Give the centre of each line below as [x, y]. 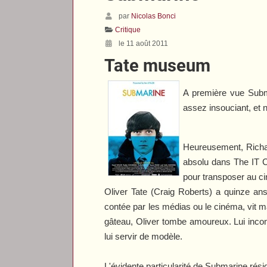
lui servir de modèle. [144, 236]
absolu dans [209, 162]
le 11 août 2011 [144, 43]
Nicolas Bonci [154, 16]
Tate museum [158, 65]
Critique [128, 30]
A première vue [215, 92]
